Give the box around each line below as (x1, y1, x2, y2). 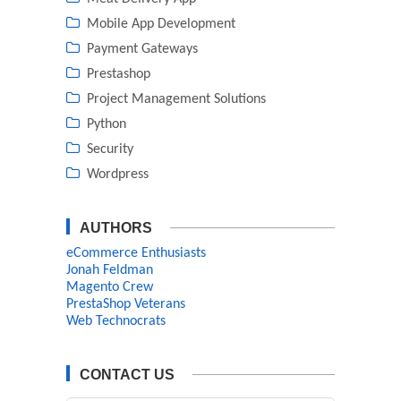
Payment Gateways (87, 42, 198, 57)
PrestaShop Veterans (66, 297, 185, 312)
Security (87, 142, 133, 158)
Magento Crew (66, 280, 153, 295)
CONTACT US (80, 367, 175, 383)
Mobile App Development (87, 17, 235, 32)
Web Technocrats (66, 314, 166, 329)
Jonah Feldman (66, 263, 153, 278)
